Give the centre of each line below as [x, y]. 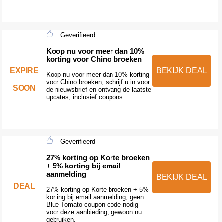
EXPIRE [24, 71]
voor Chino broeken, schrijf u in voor [98, 82]
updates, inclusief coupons [84, 97]
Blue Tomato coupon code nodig [92, 204]
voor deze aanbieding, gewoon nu [94, 212]
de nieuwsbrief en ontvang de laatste [98, 89]
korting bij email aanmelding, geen [95, 197]
